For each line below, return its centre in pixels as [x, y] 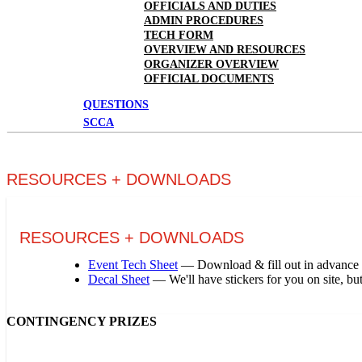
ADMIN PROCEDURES [204, 21]
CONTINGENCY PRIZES [82, 321]
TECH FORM [179, 35]
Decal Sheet [119, 279]
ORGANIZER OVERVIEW [211, 64]
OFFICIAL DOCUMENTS [209, 79]
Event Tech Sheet [133, 265]
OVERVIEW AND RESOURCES [225, 50]
